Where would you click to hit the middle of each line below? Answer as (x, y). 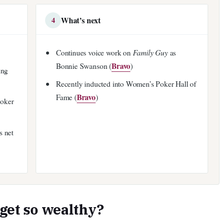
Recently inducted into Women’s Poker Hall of (126, 83)
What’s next (81, 20)
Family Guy (150, 53)
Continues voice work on (94, 53)
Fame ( (66, 97)
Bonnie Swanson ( (84, 66)
